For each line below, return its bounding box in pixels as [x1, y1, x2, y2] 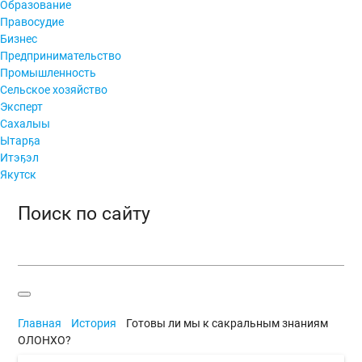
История [71, 317, 117, 330]
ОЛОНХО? [18, 334, 72, 347]
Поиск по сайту [18, 203, 151, 225]
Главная [18, 317, 62, 330]
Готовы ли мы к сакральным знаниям [126, 317, 329, 330]
